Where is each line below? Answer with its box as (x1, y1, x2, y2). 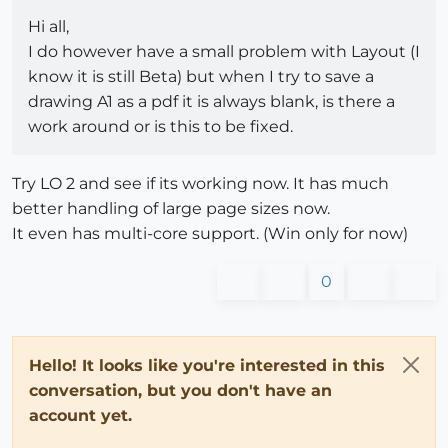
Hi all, (28, 17, 69, 37)
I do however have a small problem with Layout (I (28, 42, 420, 62)
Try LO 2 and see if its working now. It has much (12, 174, 389, 194)
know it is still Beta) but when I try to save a (28, 67, 374, 87)
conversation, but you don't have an (29, 381, 332, 401)
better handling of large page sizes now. (12, 199, 330, 219)
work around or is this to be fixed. (28, 117, 293, 137)
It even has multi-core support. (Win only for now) (12, 224, 408, 244)
